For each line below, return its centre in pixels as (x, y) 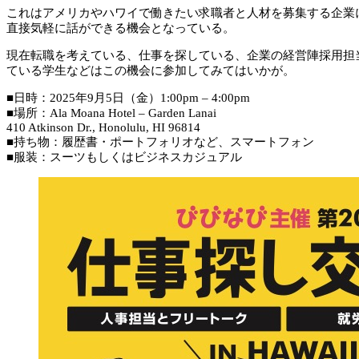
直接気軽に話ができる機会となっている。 (121, 28)
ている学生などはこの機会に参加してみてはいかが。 (151, 70)
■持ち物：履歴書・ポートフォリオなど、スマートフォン (160, 141)
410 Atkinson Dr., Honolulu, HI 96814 (103, 127)
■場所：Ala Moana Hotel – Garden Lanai (111, 113)
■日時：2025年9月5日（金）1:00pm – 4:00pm (128, 97)
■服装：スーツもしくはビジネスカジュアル (124, 157)
